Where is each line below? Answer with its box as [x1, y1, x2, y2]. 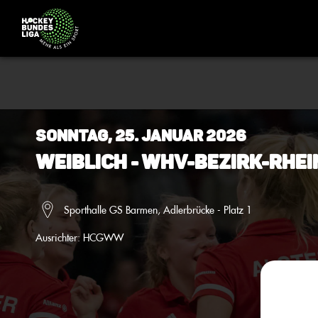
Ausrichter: [35, 231, 83, 244]
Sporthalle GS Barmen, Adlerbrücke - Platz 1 [64, 202, 252, 216]
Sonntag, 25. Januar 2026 [35, 126, 246, 146]
